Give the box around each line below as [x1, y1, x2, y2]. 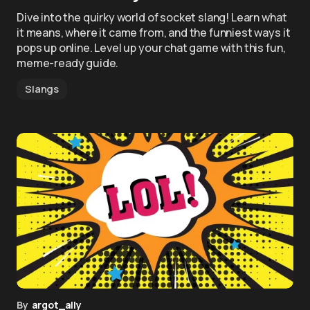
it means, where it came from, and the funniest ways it [17, 25, 291, 40]
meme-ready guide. [17, 55, 119, 71]
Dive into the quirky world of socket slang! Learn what [17, 10, 287, 25]
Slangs [25, 82, 60, 96]
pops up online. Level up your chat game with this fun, [17, 40, 286, 55]
